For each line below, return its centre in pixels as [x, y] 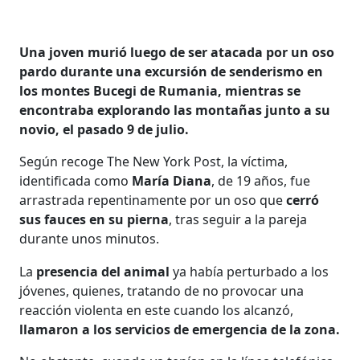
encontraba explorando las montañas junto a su [175, 110]
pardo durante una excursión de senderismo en [172, 71]
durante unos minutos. [90, 238]
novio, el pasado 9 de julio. [104, 129]
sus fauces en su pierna [94, 219]
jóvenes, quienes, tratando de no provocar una [162, 290]
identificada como [76, 180]
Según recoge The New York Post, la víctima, [154, 161]
